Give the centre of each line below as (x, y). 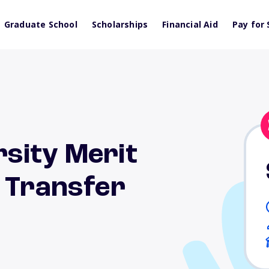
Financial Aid (190, 24)
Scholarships (120, 24)
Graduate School (41, 24)
